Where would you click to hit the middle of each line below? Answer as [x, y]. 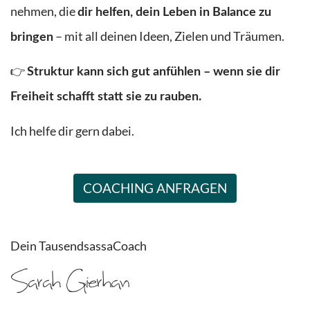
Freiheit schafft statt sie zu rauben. [106, 97]
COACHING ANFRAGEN [155, 188]
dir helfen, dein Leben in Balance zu [174, 12]
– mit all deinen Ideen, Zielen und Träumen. [169, 37]
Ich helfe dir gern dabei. [72, 131]
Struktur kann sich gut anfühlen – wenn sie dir [154, 72]
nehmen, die [44, 12]
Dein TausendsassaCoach [79, 246]
